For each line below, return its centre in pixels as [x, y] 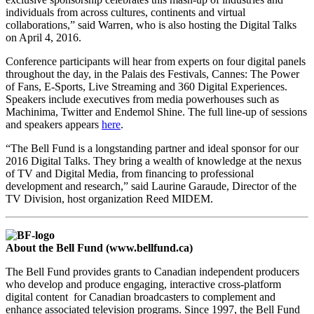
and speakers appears [54, 125]
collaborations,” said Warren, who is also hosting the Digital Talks [151, 25]
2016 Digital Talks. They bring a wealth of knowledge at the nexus [153, 161]
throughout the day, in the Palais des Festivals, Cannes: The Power [152, 74]
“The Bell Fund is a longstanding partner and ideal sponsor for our [152, 149]
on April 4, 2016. [43, 38]
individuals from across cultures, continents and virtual [125, 13]
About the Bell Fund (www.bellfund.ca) [99, 248]
